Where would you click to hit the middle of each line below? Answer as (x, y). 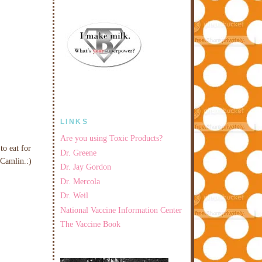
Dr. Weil (74, 196)
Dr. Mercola (80, 181)
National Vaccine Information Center (121, 210)
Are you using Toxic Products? (111, 138)
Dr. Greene (78, 152)
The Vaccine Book (90, 224)
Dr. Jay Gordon (86, 167)
